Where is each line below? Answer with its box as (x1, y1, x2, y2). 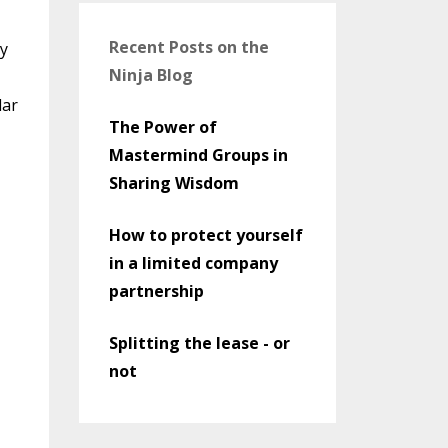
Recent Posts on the (108, 35, 269, 58)
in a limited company (108, 251, 278, 274)
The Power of (108, 115, 217, 138)
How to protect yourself (108, 223, 303, 246)
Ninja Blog (108, 63, 193, 86)
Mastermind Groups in (108, 143, 288, 166)
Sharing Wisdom (108, 171, 239, 194)
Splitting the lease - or (108, 331, 290, 354)
